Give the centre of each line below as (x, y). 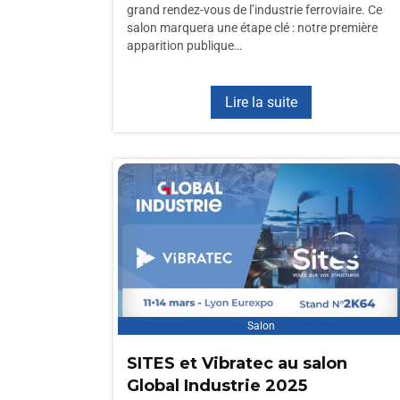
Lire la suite (261, 102)
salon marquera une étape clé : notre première (252, 28)
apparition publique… (184, 46)
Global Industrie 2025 (217, 386)
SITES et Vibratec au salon (237, 363)
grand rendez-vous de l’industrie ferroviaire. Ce (254, 10)
